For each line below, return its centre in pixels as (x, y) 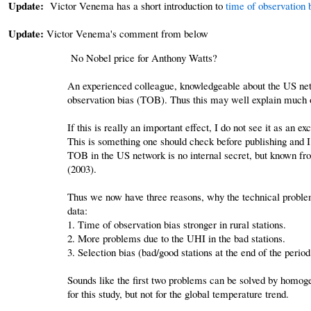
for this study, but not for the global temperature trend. (178, 293)
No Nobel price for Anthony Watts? (142, 57)
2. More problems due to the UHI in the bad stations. (176, 238)
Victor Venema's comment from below (126, 33)
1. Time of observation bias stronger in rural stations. (176, 224)
